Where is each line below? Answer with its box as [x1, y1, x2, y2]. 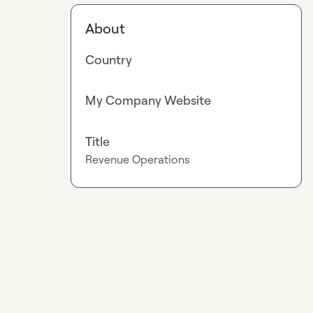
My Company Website [85, 92, 212, 108]
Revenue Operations [85, 152, 190, 166]
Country [85, 52, 133, 67]
